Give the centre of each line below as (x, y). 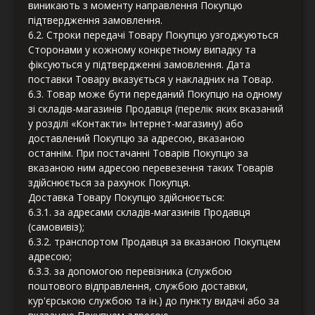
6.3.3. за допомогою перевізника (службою (130, 271)
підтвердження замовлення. (95, 20)
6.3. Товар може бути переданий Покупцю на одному (155, 94)
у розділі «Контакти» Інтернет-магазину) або (136, 124)
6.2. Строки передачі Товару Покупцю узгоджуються (153, 35)
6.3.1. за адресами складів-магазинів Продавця (139, 212)
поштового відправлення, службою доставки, (138, 286)
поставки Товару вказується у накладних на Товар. (151, 79)
